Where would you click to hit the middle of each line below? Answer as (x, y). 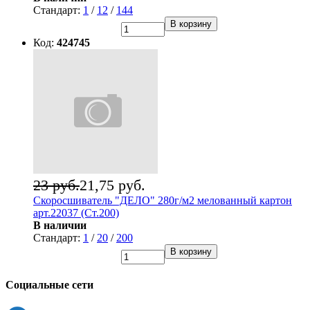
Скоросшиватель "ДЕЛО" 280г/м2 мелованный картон (163, 201)
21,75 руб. (112, 185)
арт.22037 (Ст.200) (76, 213)
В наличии (60, 226)
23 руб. (56, 185)
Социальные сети (49, 285)
